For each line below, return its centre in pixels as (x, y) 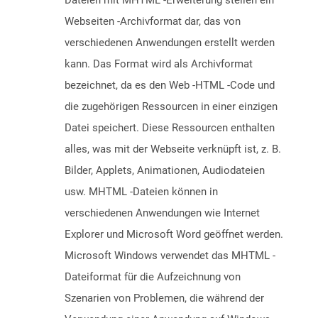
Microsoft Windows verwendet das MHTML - (170, 256)
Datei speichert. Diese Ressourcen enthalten (170, 128)
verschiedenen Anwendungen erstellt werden (170, 43)
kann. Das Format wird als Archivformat (159, 64)
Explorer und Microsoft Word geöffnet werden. (174, 235)
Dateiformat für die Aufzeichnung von (153, 277)
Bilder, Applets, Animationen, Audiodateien (165, 171)
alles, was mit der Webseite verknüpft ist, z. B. (173, 149)
